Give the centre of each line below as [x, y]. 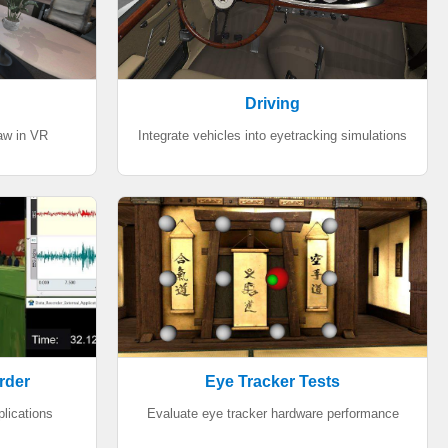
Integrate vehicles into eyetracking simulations [272, 135]
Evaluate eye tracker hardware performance [272, 413]
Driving [272, 103]
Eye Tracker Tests [272, 381]
